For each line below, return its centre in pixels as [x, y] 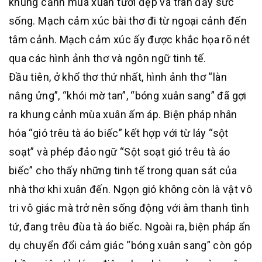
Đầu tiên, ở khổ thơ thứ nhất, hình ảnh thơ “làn [118, 77]
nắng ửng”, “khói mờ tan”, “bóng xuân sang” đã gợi [128, 96]
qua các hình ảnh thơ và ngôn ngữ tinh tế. [108, 58]
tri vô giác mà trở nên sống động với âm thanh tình [129, 208]
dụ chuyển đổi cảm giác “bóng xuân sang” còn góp [130, 246]
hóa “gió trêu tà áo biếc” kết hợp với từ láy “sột [119, 133]
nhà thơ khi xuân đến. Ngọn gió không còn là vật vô [130, 189]
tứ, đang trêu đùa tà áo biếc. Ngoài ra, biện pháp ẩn [130, 227]
